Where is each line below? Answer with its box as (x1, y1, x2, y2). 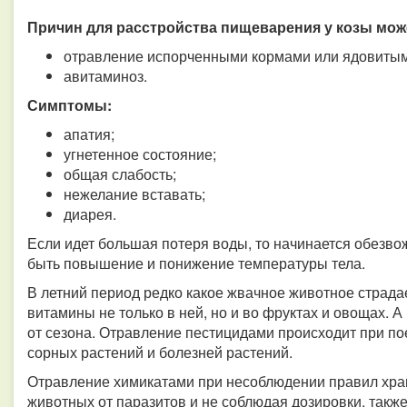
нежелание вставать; (64, 184, 205, 204)
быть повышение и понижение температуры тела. (27, 253, 365, 273)
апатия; (64, 124, 114, 144)
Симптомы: (27, 94, 112, 115)
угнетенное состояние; (64, 144, 216, 164)
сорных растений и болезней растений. (27, 342, 293, 362)
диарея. (64, 203, 116, 224)
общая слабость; (64, 164, 176, 184)
